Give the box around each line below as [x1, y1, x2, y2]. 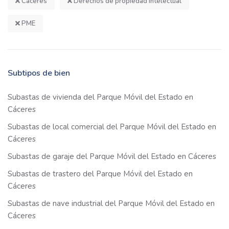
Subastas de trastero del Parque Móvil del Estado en [8, 169, 193, 179]
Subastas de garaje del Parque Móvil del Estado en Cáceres [8, 151, 216, 162]
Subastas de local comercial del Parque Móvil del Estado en [8, 122, 216, 132]
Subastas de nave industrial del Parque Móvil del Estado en [8, 198, 215, 209]
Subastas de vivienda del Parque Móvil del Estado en [8, 92, 193, 103]
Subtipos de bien [8, 67, 70, 79]
